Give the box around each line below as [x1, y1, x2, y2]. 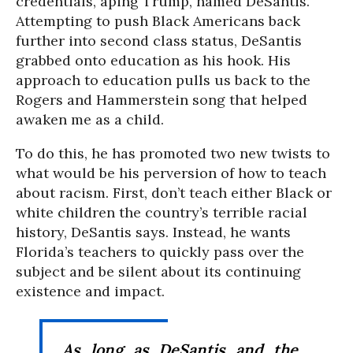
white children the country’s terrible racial [16, 203, 307, 222]
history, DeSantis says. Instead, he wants [16, 223, 291, 242]
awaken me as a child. [16, 110, 164, 129]
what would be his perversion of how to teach [16, 164, 326, 183]
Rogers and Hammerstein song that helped [16, 91, 307, 110]
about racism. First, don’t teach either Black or [16, 184, 332, 203]
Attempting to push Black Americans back [16, 12, 300, 31]
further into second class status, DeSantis [16, 32, 302, 50]
